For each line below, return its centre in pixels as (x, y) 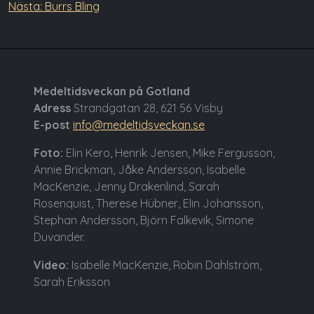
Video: (51, 265)
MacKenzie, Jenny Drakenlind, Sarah (127, 186)
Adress (52, 108)
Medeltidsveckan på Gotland (112, 91)
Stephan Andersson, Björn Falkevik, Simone (144, 220)
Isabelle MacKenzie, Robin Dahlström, (165, 265)
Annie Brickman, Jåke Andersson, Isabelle (139, 169)
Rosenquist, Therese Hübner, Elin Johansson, (148, 203)
